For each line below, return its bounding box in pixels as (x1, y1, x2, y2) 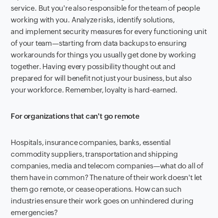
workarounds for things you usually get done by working (11, 50, 196, 59)
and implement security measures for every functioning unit (11, 27, 207, 36)
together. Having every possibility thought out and (11, 62, 176, 71)
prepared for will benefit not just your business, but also (11, 73, 192, 82)
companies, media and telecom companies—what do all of (11, 161, 203, 170)
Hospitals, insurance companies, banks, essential (11, 138, 171, 146)
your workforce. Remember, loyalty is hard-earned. (11, 85, 178, 94)
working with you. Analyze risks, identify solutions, (11, 15, 175, 24)
